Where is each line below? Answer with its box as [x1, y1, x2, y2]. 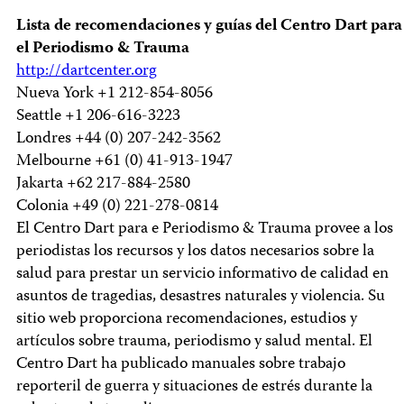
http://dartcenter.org [16, 59, 157, 85]
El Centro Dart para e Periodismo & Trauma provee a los [16, 216, 393, 243]
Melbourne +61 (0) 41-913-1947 [16, 149, 233, 175]
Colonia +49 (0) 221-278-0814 [16, 194, 218, 220]
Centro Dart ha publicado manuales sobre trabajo [16, 352, 345, 378]
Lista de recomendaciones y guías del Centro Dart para [16, 14, 402, 40]
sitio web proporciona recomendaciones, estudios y [16, 307, 357, 333]
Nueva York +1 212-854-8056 [16, 81, 213, 107]
